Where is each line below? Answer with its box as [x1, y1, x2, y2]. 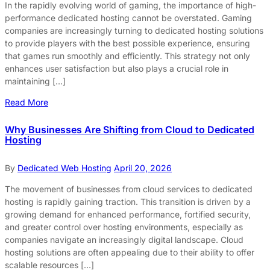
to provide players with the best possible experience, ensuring [5, 38, 250, 49]
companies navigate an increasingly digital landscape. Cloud [5, 234, 243, 245]
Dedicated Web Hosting [17, 162, 111, 173]
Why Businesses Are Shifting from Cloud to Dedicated [5, 124, 254, 136]
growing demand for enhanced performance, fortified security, [5, 209, 251, 219]
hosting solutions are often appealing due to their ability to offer [5, 246, 254, 257]
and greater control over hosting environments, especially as [5, 221, 243, 232]
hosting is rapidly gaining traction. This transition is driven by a [5, 196, 251, 207]
